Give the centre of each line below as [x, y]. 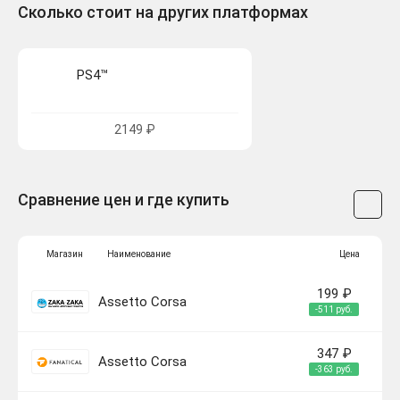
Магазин [65, 254]
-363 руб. [334, 370]
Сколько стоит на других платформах [163, 12]
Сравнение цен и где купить [124, 200]
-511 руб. [334, 310]
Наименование [139, 254]
